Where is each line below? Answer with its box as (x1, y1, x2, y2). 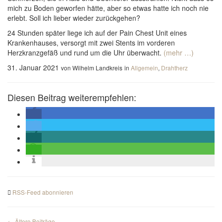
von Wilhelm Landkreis (61, 63, 122, 72)
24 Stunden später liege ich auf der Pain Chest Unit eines (7, 28, 187, 38)
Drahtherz (161, 63, 188, 72)
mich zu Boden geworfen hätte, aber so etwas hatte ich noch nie (7, 3, 209, 13)
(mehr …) (164, 48, 194, 57)
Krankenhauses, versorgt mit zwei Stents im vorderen (7, 38, 175, 48)
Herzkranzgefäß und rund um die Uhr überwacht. (7, 48, 164, 57)
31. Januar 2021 (7, 62, 59, 72)
